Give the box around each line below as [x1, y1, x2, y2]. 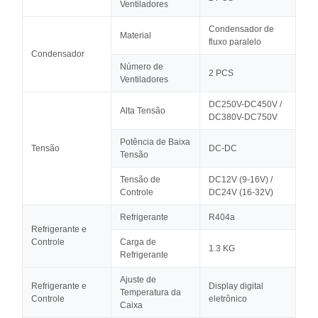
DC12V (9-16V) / [209, 175, 273, 185]
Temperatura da [120, 287, 181, 297]
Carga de [120, 237, 156, 247]
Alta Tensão [120, 106, 165, 116]
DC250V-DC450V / [209, 99, 282, 109]
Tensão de [120, 175, 160, 185]
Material [120, 31, 151, 40]
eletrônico [209, 294, 247, 304]
